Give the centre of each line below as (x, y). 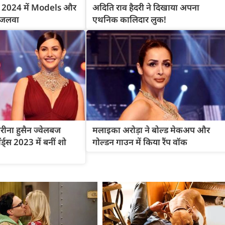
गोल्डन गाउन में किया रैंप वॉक (140, 142)
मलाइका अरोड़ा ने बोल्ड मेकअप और (151, 130)
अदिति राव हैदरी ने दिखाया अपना (146, 7)
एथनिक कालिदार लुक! (129, 19)
